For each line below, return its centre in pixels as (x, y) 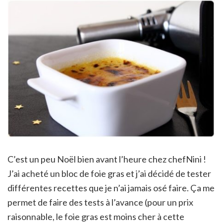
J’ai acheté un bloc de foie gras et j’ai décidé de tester (109, 174)
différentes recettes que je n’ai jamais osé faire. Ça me (111, 188)
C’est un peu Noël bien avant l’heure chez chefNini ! (107, 159)
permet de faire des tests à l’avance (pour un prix (100, 202)
